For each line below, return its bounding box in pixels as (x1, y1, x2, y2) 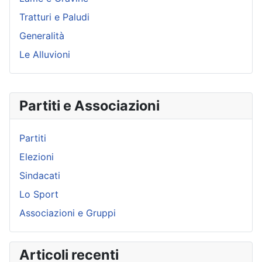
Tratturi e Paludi (19, 11, 89, 23)
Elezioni (19, 150, 54, 163)
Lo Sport (19, 188, 58, 200)
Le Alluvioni (19, 48, 70, 60)
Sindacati (19, 169, 60, 181)
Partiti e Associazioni (19, 96, 160, 114)
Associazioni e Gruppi (19, 206, 116, 219)
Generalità (19, 29, 64, 42)
